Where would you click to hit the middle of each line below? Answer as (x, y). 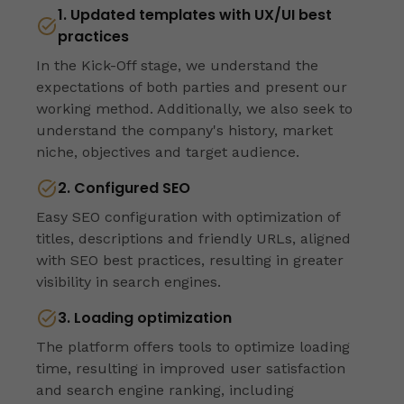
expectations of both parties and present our (192, 87)
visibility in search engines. (129, 281)
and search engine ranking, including (165, 390)
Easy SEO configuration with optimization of (188, 216)
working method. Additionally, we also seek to (194, 108)
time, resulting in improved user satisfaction (191, 368)
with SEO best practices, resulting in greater (190, 260)
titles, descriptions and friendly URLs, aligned (193, 238)
